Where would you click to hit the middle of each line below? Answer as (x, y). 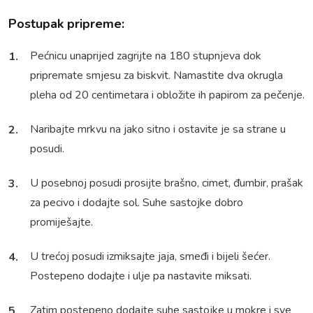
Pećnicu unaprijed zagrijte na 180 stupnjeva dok (146, 56)
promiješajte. (61, 223)
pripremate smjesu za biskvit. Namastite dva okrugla (156, 76)
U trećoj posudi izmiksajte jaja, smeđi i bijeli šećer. (150, 257)
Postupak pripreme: (66, 24)
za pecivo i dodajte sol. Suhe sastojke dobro (137, 203)
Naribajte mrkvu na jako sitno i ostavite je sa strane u (158, 130)
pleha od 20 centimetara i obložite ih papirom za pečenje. (167, 95)
